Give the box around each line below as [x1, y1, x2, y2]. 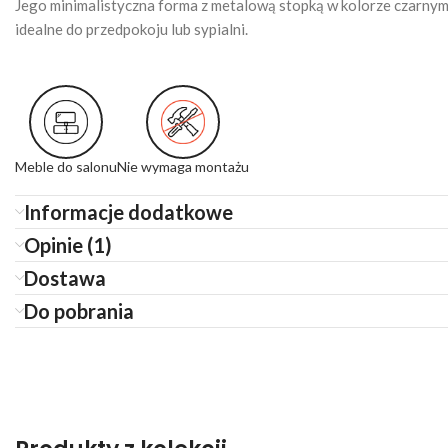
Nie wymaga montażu [117, 158, 249, 175]
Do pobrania [24, 299, 134, 323]
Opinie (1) [24, 233, 112, 257]
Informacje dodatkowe [24, 200, 233, 224]
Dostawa [24, 266, 106, 290]
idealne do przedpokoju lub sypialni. [15, 20, 248, 38]
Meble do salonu [15, 158, 117, 175]
